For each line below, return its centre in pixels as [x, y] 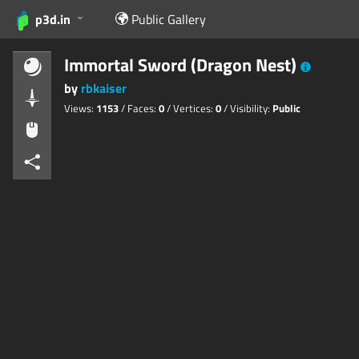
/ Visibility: [248, 109]
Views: [80, 109]
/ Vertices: [191, 109]
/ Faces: [140, 109]
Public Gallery [169, 19]
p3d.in [53, 19]
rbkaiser [104, 88]
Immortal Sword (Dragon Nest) [180, 65]
